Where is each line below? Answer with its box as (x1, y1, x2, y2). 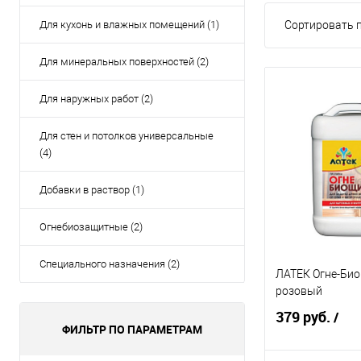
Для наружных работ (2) (39, 93, 153, 105)
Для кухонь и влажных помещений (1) (39, 19, 219, 31)
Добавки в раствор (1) (39, 184, 144, 196)
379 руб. (276, 307, 334, 327)
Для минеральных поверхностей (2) (39, 56, 209, 68)
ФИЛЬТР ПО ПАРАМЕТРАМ (62, 322, 202, 337)
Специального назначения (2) (39, 258, 180, 270)
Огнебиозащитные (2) (39, 221, 143, 233)
